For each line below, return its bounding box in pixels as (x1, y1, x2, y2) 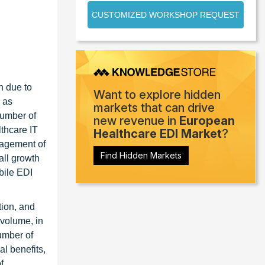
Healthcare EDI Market (93, 127, 222, 141)
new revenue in (93, 114, 179, 128)
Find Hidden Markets (101, 150, 182, 161)
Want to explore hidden (93, 88, 221, 102)
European (179, 114, 235, 128)
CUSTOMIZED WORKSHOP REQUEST (92, 10, 240, 20)
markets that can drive (93, 101, 215, 115)
